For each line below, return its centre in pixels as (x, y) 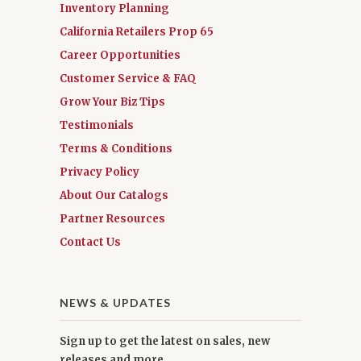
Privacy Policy (100, 172)
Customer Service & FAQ (128, 78)
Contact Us (90, 242)
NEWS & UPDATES (115, 302)
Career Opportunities (120, 55)
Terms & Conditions (116, 148)
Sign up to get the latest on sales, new (165, 341)
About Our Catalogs (114, 195)
